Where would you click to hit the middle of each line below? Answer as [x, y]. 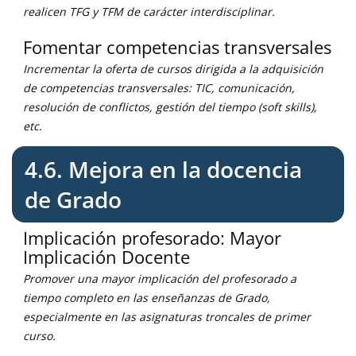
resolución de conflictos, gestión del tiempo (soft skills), [170, 107]
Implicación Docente [106, 257]
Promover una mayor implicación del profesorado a [160, 279]
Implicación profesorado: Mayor [152, 238]
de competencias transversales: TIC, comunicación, [159, 88]
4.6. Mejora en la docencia [163, 169]
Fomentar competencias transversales [177, 47]
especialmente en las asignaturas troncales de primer [167, 317]
